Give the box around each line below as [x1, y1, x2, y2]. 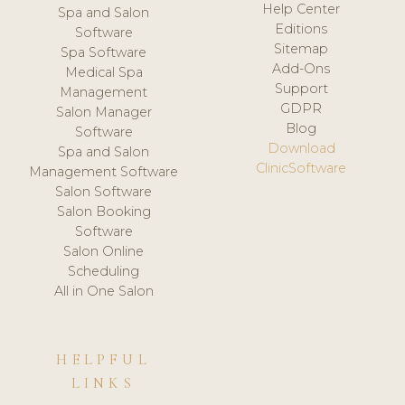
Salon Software [55, 183, 153, 200]
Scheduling [68, 262, 140, 279]
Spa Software [61, 43, 147, 61]
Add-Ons [272, 60, 331, 77]
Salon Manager [55, 103, 152, 120]
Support [274, 80, 328, 97]
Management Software [29, 163, 179, 180]
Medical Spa [64, 63, 143, 80]
